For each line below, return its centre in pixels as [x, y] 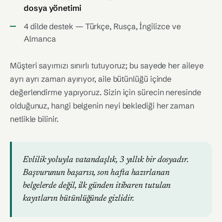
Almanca [40, 39]
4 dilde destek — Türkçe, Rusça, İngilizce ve [102, 26]
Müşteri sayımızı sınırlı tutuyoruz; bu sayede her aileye [107, 65]
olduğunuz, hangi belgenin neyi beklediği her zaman [102, 106]
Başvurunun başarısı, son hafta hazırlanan [96, 173]
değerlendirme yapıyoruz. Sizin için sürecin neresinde [106, 92]
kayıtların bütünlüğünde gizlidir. [79, 199]
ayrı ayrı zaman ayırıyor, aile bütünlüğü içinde [91, 79]
